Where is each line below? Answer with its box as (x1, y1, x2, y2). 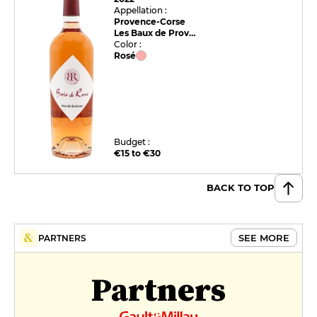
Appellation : (114, 4, 168, 16)
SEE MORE (238, 232, 289, 244)
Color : (114, 38, 142, 50)
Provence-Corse (114, 16, 186, 27)
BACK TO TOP (207, 182, 275, 194)
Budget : (114, 136, 151, 147)
